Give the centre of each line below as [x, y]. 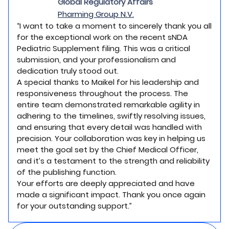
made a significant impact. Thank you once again [111, 194]
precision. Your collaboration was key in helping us [111, 138]
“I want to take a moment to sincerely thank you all [114, 26]
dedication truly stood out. [68, 71]
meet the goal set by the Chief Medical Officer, [108, 150]
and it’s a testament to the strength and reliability [113, 161]
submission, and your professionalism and [96, 60]
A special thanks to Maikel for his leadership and [108, 82]
